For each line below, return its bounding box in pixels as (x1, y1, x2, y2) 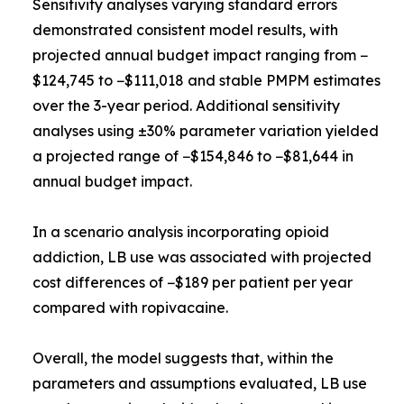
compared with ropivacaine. (32, 298, 228, 317)
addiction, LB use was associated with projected (32, 248, 372, 266)
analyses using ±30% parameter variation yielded (32, 122, 379, 140)
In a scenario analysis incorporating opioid (32, 223, 329, 241)
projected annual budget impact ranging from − (32, 46, 368, 64)
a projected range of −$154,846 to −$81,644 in (32, 147, 353, 165)
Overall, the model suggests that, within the (32, 349, 334, 367)
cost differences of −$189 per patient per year (32, 273, 353, 291)
